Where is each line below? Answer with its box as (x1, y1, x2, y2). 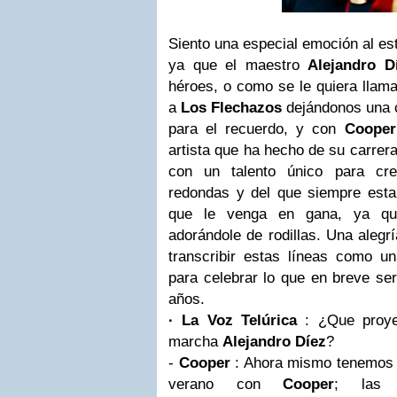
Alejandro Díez (222, 333, 326, 350)
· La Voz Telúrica (168, 312, 298, 329)
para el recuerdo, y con (168, 121, 345, 137)
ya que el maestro (168, 57, 308, 74)
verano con (168, 376, 261, 393)
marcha (168, 333, 222, 350)
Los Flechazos (181, 99, 282, 116)
